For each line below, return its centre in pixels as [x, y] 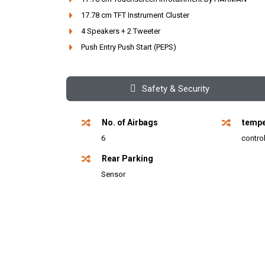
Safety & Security [176, 89]
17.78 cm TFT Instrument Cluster [135, 15]
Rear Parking [127, 158]
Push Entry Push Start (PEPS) [129, 47]
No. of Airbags [130, 123]
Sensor [113, 174]
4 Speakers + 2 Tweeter [121, 31]
